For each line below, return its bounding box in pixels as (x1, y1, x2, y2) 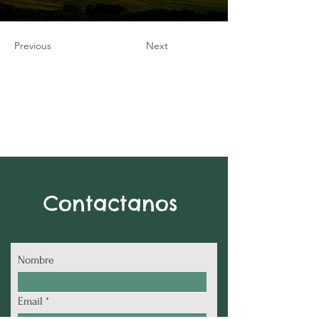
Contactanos (43, 190, 177, 216)
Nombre (18, 253, 54, 266)
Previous (14, 39, 51, 52)
